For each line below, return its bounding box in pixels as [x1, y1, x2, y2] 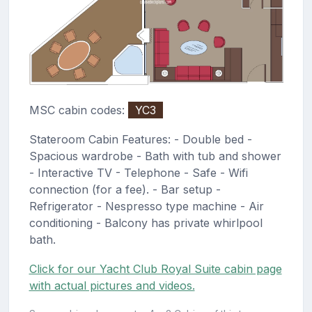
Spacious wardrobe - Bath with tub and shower [29, 149, 281, 164]
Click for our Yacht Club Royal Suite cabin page [29, 262, 282, 276]
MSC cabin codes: [29, 103, 128, 118]
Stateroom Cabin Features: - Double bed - [29, 132, 252, 147]
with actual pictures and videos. [29, 279, 195, 293]
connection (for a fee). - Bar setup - [29, 182, 221, 197]
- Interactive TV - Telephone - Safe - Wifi [29, 166, 248, 180]
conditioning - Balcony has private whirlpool [29, 216, 263, 231]
